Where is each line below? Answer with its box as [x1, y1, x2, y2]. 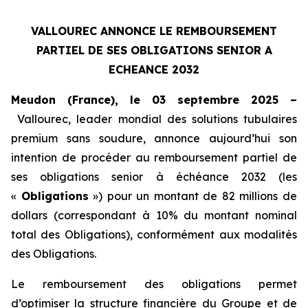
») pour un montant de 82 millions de [88, 189, 298, 203]
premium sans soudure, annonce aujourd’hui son [11, 131, 297, 145]
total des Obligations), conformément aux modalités [11, 228, 297, 241]
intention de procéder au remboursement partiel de [11, 151, 297, 164]
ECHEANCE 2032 [109, 63, 199, 76]
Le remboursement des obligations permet [11, 277, 297, 291]
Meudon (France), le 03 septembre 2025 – [11, 93, 297, 107]
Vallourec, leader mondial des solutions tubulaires [17, 112, 298, 126]
